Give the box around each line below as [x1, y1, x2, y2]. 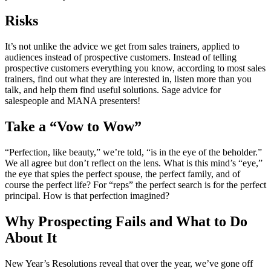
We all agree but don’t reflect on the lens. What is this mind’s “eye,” [5, 158, 263, 169]
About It [5, 230, 57, 246]
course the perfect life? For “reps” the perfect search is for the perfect [5, 180, 266, 191]
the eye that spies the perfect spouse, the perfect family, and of [5, 169, 240, 180]
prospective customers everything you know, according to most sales [5, 63, 266, 74]
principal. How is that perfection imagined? [5, 191, 169, 201]
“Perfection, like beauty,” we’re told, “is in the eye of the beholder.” [5, 147, 262, 158]
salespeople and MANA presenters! [5, 96, 140, 106]
